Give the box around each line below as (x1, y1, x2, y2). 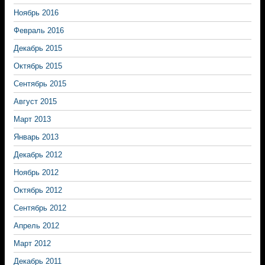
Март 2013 (14, 115, 51, 124)
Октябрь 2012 (14, 186, 62, 195)
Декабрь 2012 (14, 150, 62, 159)
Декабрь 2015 (14, 44, 62, 53)
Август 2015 (14, 97, 57, 106)
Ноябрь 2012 (14, 168, 59, 177)
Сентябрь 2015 (14, 79, 66, 88)
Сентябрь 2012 (14, 203, 66, 212)
